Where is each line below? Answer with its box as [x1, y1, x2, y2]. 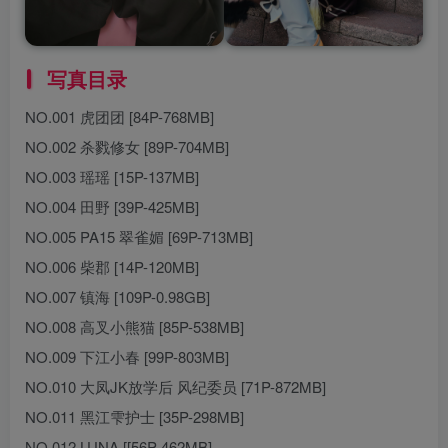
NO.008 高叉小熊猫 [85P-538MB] [25, 316, 244, 338]
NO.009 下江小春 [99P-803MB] [25, 346, 229, 368]
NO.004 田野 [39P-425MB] [25, 196, 199, 218]
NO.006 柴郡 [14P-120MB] [25, 256, 199, 278]
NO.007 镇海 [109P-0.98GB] [25, 286, 210, 308]
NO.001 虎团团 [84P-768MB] [25, 106, 214, 128]
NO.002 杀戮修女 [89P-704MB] [25, 136, 229, 158]
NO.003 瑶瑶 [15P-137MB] [25, 166, 199, 188]
